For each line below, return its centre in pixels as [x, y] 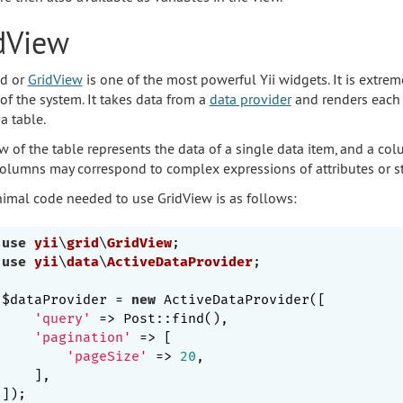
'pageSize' [107, 356]
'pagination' [83, 337]
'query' [63, 318]
